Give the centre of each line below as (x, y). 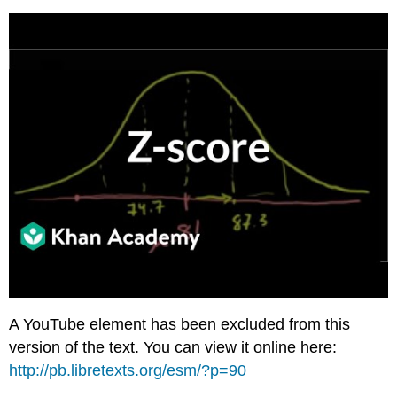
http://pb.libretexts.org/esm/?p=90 (128, 370)
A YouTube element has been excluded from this (180, 324)
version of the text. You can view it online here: (173, 347)
